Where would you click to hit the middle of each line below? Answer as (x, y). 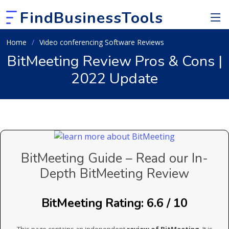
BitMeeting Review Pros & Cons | (114, 61)
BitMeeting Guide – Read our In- (114, 158)
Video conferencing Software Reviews (102, 42)
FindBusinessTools (91, 18)
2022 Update (114, 78)
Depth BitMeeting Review (114, 174)
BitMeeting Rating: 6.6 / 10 (114, 203)
